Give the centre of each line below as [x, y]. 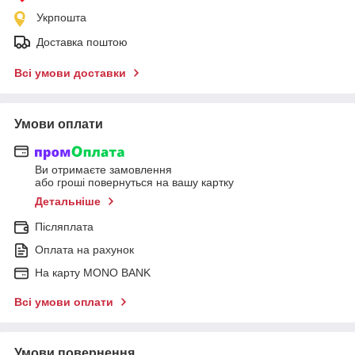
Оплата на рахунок [84, 250]
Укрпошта [61, 17]
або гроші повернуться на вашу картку [134, 183]
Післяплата [64, 227]
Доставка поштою [82, 42]
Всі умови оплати [64, 302]
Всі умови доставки [70, 73]
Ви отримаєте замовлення [103, 170]
